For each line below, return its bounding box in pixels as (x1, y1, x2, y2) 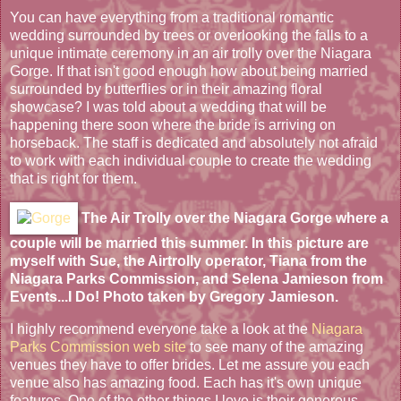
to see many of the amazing (186, 338, 363, 354)
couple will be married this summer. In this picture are (10, 235, 369, 251)
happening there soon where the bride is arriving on (10, 117, 336, 133)
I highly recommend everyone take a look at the (10, 320, 311, 337)
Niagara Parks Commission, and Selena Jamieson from (10, 270, 383, 286)
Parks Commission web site (10, 338, 186, 354)
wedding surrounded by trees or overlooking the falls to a (10, 28, 368, 44)
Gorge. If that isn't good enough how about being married (10, 64, 368, 80)
